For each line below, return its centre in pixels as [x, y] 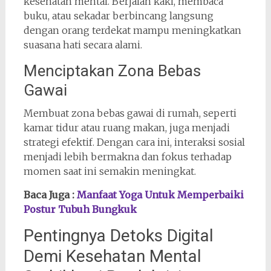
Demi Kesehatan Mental [112, 256]
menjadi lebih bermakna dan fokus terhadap [127, 157]
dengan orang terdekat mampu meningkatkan [132, 30]
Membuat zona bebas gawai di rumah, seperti [130, 113]
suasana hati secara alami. [83, 45]
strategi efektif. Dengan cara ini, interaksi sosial [134, 142]
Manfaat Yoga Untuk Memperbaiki [160, 195]
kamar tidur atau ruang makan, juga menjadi [126, 128]
